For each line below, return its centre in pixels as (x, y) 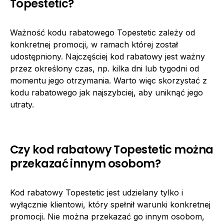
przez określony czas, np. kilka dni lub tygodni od (104, 68)
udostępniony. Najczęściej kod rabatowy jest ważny (107, 56)
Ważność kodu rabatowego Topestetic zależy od (102, 32)
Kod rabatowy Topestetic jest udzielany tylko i (96, 192)
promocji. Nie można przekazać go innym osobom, (107, 216)
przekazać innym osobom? (85, 163)
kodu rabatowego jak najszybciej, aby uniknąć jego (106, 92)
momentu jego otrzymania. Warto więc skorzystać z (108, 80)
